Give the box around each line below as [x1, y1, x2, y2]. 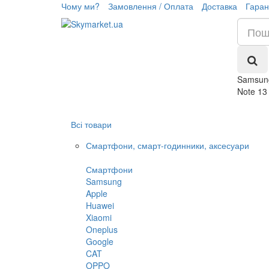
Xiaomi [86, 211, 112, 223]
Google [86, 235, 113, 247]
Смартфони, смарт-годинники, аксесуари [86, 139, 249, 151]
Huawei [86, 199, 114, 211]
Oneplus [86, 223, 118, 235]
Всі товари [71, 118, 112, 130]
